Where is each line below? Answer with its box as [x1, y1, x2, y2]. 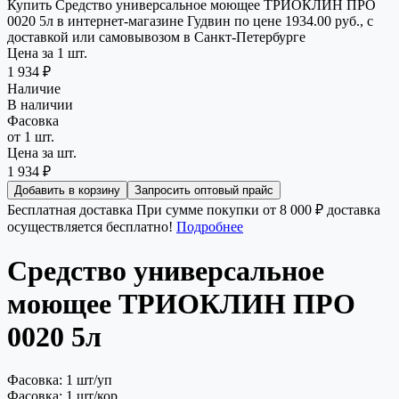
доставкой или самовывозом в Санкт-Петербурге [7, 29, 305, 45]
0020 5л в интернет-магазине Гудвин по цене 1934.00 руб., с [7, 13, 373, 29]
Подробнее [176, 219, 243, 235]
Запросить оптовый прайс [134, 183, 273, 198]
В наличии [7, 97, 73, 113]
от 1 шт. [7, 129, 54, 145]
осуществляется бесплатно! [7, 219, 176, 235]
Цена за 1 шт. [7, 45, 87, 61]
